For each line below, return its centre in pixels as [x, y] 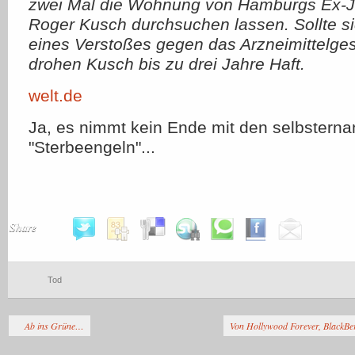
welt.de [55, 95]
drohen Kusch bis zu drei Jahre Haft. [167, 64]
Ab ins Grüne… [54, 326]
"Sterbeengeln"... [92, 147]
